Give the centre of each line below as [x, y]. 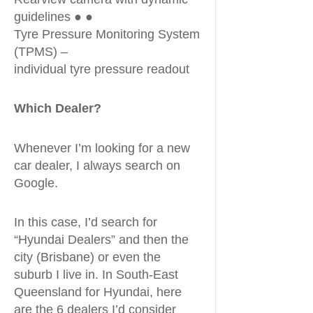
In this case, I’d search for [86, 222]
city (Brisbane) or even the [87, 257]
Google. [36, 183]
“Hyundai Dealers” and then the [101, 240]
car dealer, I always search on [97, 165]
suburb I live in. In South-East [96, 275]
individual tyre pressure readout [102, 69]
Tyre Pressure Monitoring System [107, 34]
